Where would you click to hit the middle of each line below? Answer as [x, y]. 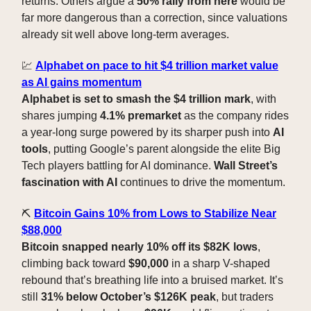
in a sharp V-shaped [219, 264]
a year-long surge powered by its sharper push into [147, 133]
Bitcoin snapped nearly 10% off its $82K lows [140, 247]
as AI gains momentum [82, 83]
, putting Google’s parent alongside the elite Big [164, 149]
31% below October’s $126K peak [128, 297]
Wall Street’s [246, 166]
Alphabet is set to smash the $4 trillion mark [136, 99]
